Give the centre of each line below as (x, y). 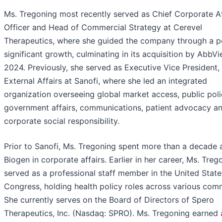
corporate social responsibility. (62, 121)
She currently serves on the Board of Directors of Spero (109, 200)
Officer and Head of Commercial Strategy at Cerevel (103, 28)
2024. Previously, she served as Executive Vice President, (112, 68)
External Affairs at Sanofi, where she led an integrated (106, 81)
